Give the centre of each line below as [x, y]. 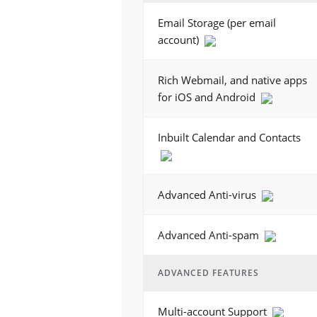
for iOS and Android [208, 97]
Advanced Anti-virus [208, 195]
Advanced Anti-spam [210, 235]
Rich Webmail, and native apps [232, 80]
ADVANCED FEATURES [209, 273]
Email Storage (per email [217, 23]
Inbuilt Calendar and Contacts [229, 137]
